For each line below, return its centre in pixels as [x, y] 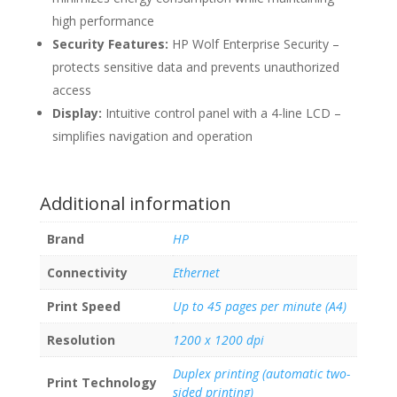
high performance [103, 21]
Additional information [135, 204]
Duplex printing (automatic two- [261, 374]
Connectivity [87, 273]
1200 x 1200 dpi [218, 340]
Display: [77, 113]
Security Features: [110, 44]
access [71, 90]
